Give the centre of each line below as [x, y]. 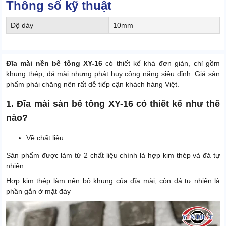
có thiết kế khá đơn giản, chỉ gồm [163, 63]
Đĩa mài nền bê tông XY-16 [56, 63]
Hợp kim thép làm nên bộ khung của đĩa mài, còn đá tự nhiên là [113, 181]
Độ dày [22, 25]
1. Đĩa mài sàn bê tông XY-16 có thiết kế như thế [113, 104]
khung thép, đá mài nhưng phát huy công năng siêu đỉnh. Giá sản [113, 74]
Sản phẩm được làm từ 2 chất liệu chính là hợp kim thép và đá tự [113, 156]
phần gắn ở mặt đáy [38, 191]
